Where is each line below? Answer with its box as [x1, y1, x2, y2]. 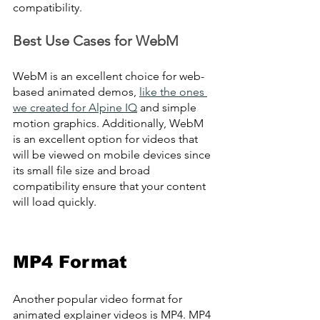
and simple [137, 101, 199, 115]
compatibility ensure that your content [13, 179, 209, 194]
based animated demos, [13, 85, 139, 99]
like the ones [139, 85, 207, 99]
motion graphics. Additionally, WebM [13, 116, 206, 131]
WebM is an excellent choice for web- [13, 69, 204, 84]
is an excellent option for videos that [13, 132, 201, 146]
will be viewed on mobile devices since [13, 148, 214, 162]
